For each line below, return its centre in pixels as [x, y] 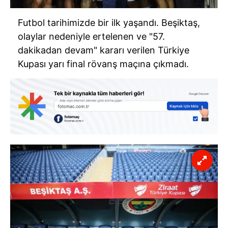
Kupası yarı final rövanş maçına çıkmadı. [103, 64]
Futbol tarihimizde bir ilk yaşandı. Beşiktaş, [109, 23]
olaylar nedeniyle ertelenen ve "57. [91, 37]
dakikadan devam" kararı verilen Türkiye [104, 50]
